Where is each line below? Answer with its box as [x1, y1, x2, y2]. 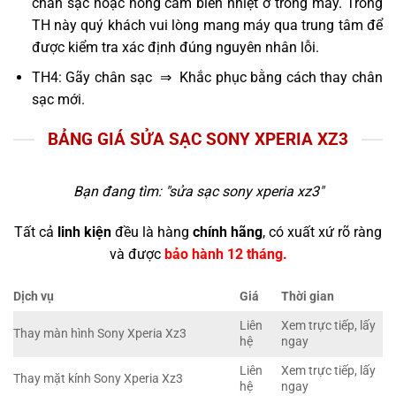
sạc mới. [31, 91, 85, 109]
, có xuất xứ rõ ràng [263, 223, 382, 240]
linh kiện [57, 223, 111, 240]
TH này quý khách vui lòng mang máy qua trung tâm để [31, 16, 383, 34]
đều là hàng [111, 223, 193, 240]
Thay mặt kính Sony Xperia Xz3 [13, 371, 183, 387]
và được [109, 245, 164, 263]
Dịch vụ [13, 289, 54, 305]
